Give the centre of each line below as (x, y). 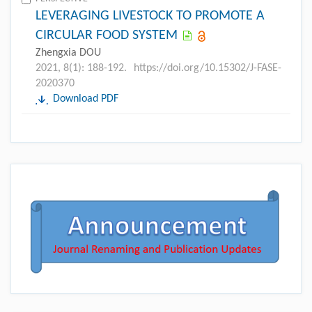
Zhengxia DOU (68, 53)
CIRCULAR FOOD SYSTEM (107, 36)
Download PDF (86, 99)
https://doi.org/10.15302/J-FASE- (208, 69)
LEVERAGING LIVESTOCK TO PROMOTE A (150, 16)
